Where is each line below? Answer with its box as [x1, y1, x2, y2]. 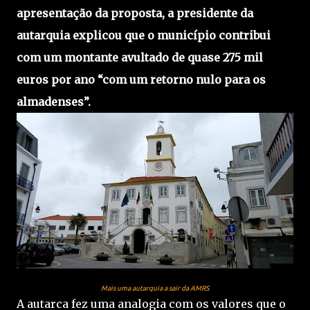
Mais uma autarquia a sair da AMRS [101, 284, 209, 292]
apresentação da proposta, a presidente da [17, 6, 253, 20]
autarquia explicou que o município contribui [17, 28, 271, 42]
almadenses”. [17, 94, 93, 109]
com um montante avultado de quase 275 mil [17, 50, 263, 64]
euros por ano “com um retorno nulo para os [17, 72, 266, 86]
